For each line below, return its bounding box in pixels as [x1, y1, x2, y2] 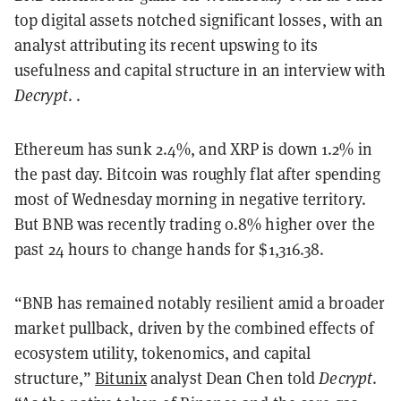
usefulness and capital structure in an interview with [14, 59, 387, 81]
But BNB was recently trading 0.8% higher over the [14, 213, 375, 235]
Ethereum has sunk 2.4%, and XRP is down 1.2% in [14, 138, 372, 159]
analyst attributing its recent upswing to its [14, 34, 319, 55]
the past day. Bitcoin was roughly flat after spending [14, 163, 381, 184]
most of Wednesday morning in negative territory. [14, 188, 366, 209]
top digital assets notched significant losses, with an [14, 9, 384, 30]
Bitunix [95, 367, 147, 388]
